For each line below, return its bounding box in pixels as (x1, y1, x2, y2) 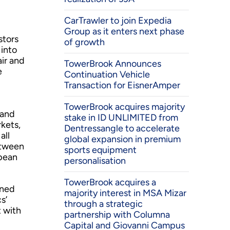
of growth (64, 36, 105, 48)
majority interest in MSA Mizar (64, 187, 186, 199)
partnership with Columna (64, 209, 170, 220)
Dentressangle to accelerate (64, 123, 180, 134)
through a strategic (64, 198, 143, 209)
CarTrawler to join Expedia (64, 15, 171, 26)
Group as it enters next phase (64, 26, 184, 37)
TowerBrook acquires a (64, 177, 156, 188)
